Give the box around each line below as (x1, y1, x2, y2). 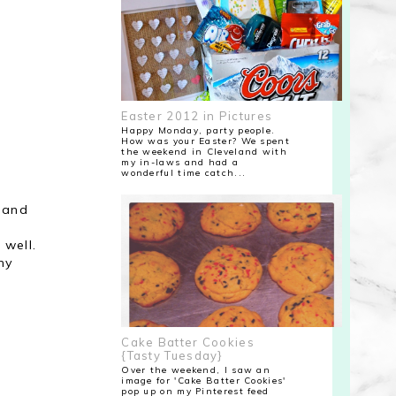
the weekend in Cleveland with (121, 145, 287, 157)
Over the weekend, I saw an (121, 363, 271, 376)
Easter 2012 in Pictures (121, 109, 273, 124)
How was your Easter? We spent (121, 134, 290, 147)
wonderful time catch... (121, 166, 247, 179)
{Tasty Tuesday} (121, 348, 224, 363)
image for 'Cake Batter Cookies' (121, 374, 286, 386)
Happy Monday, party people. (121, 124, 276, 136)
